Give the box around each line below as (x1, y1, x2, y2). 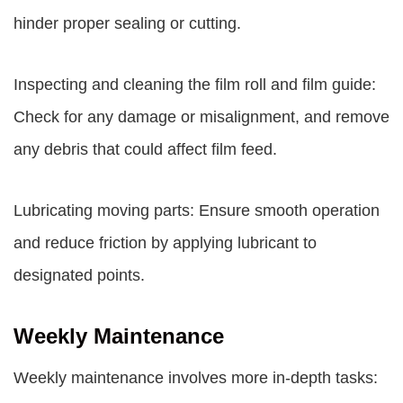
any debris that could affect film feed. (13, 140, 277, 158)
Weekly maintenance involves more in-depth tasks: (13, 369, 378, 387)
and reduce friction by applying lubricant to (13, 234, 317, 252)
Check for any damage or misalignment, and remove (13, 108, 390, 126)
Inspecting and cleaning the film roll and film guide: (13, 76, 376, 94)
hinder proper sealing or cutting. (13, 14, 241, 32)
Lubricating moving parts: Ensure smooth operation (13, 201, 380, 219)
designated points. (13, 266, 145, 284)
